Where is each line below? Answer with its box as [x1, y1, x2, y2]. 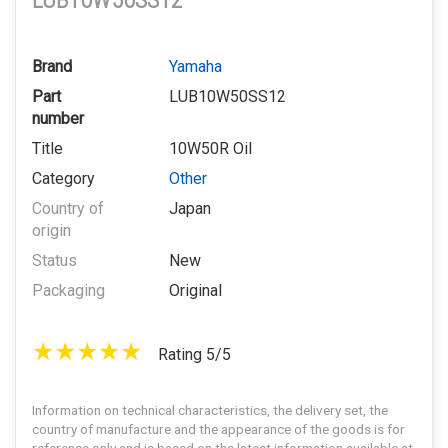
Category [32, 169, 95, 188]
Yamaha [169, 57, 222, 76]
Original [169, 281, 222, 300]
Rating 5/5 [158, 345, 231, 364]
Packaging [32, 281, 105, 300]
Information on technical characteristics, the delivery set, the [32, 402, 388, 418]
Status [32, 251, 77, 270]
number [32, 109, 84, 128]
